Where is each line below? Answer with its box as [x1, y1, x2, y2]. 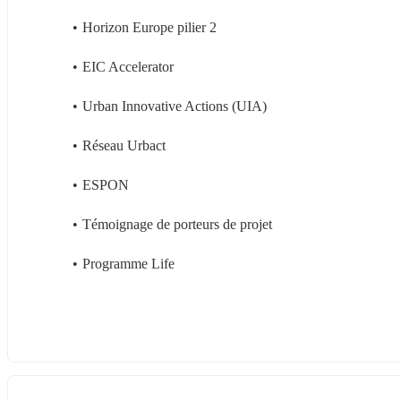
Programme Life [81, 255, 175, 271]
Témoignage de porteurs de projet [81, 216, 272, 232]
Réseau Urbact [81, 137, 166, 153]
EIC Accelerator [81, 58, 174, 74]
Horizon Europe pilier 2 [81, 19, 217, 35]
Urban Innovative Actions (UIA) [81, 98, 267, 114]
